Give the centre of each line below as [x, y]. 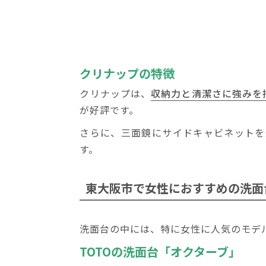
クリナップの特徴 [127, 74]
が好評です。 [110, 110]
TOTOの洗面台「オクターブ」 [160, 251]
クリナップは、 [115, 94]
